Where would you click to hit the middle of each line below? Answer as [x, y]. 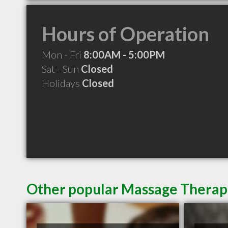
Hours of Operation [125, 34]
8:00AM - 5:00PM [124, 54]
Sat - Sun [61, 69]
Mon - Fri [63, 54]
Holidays [62, 83]
